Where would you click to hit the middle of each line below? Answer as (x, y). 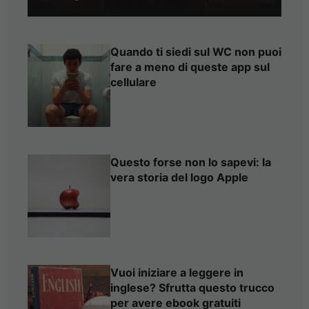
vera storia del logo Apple (179, 178)
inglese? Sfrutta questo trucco (192, 288)
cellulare (133, 82)
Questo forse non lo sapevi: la (191, 162)
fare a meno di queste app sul (190, 67)
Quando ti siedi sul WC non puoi (196, 52)
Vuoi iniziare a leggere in (177, 273)
